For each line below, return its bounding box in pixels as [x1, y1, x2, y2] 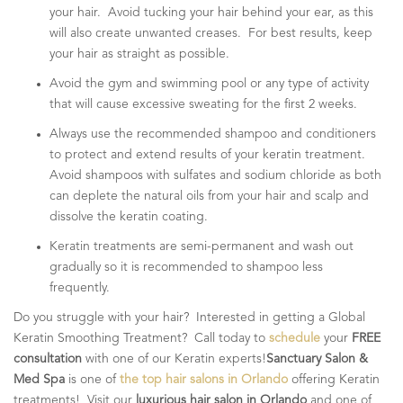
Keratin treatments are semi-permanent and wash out [49, 239, 354, 253]
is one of [65, 372, 120, 386]
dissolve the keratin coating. [49, 210, 208, 223]
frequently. [49, 281, 113, 294]
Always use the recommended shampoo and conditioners [49, 127, 376, 140]
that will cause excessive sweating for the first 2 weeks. [49, 97, 361, 111]
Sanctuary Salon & [266, 352, 368, 365]
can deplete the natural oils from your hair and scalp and [49, 189, 369, 202]
